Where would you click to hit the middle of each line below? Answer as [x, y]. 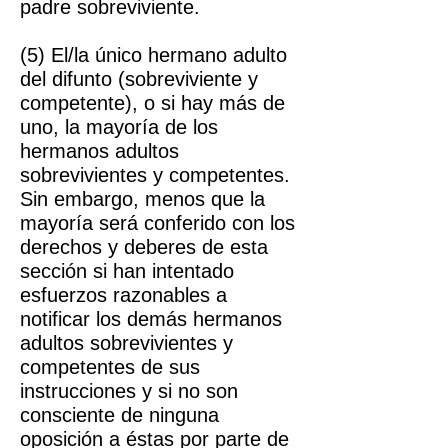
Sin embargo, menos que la [142, 199]
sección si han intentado [127, 271]
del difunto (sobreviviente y [139, 79]
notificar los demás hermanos [151, 319]
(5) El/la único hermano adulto [153, 55]
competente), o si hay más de [152, 103]
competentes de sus [110, 367]
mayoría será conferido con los [157, 223]
